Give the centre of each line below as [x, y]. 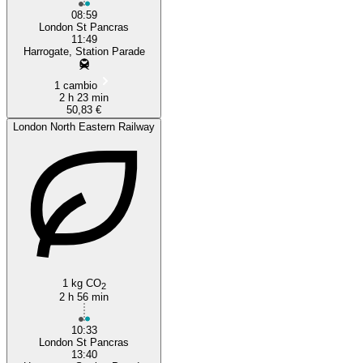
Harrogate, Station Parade [84, 51]
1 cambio [76, 85]
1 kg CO [81, 283]
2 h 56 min [84, 297]
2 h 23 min [84, 97]
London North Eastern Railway [84, 126]
